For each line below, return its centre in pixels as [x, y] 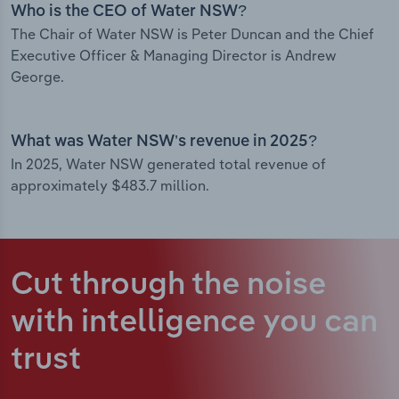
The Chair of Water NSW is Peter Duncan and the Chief [192, 34]
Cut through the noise [168, 286]
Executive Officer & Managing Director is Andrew [174, 56]
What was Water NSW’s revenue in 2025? [164, 142]
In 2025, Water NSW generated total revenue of [168, 164]
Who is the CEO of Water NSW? [129, 12]
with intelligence [137, 323]
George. [37, 77]
